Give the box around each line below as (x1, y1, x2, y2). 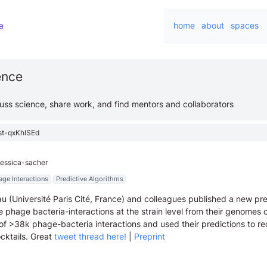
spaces (231, 20, 259, 30)
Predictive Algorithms (55, 175, 123, 183)
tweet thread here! (54, 231, 126, 241)
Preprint (134, 231, 165, 241)
